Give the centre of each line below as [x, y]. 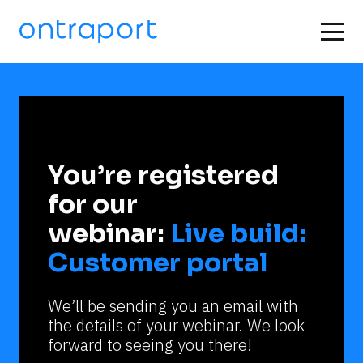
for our [93, 204]
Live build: [238, 233]
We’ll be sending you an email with [173, 306]
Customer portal [158, 263]
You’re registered [163, 175]
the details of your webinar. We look [176, 325]
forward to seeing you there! [150, 345]
